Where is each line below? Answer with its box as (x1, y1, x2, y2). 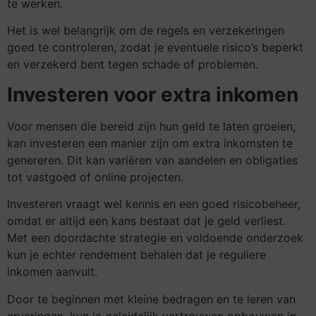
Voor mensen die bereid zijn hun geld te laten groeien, (7, 119, 296, 133)
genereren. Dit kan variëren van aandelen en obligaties (7, 152, 298, 167)
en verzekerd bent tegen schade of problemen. (7, 57, 258, 72)
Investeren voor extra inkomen (7, 82, 298, 107)
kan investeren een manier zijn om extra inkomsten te (7, 135, 293, 150)
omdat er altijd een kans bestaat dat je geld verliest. (7, 214, 286, 229)
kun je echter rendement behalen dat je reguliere (7, 248, 266, 262)
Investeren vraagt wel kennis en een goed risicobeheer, (7, 197, 300, 212)
